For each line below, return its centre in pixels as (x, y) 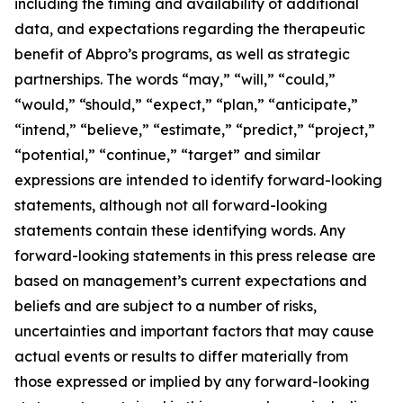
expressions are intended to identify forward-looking (198, 179)
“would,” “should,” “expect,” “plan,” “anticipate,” (186, 104)
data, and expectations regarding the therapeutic (190, 28)
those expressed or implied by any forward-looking (192, 381)
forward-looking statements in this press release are (195, 255)
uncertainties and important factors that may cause (194, 331)
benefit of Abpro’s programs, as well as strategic (182, 54)
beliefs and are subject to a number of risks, (166, 305)
